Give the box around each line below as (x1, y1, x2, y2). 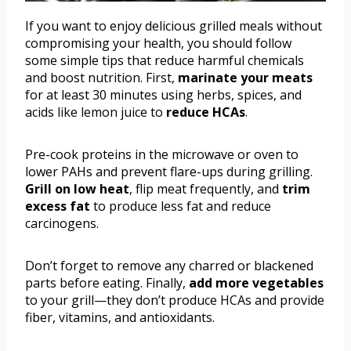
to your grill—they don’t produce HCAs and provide (25, 291, 324, 309)
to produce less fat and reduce (90, 197, 271, 215)
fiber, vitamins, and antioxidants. (25, 309, 215, 327)
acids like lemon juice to (25, 103, 166, 121)
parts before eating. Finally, (25, 274, 189, 292)
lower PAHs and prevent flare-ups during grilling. (25, 163, 313, 181)
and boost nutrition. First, (25, 69, 178, 87)
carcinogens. (25, 215, 99, 233)
